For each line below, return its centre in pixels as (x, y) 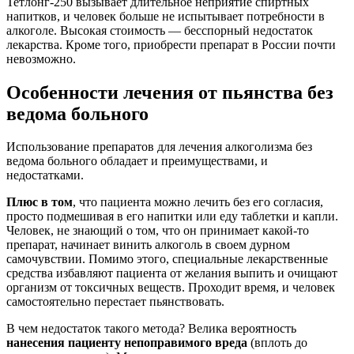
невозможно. (41, 58)
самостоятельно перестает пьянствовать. (115, 302)
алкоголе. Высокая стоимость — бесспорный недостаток (160, 30)
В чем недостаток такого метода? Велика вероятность (151, 329)
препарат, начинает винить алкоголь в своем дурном (148, 245)
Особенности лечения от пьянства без (170, 92)
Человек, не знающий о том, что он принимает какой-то (158, 231)
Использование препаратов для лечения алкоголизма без (159, 147)
